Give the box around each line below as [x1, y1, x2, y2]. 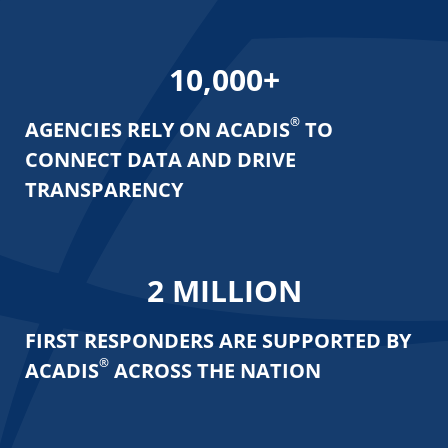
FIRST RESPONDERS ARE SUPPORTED [25, 326, 386, 354]
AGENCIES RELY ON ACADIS [25, 115, 290, 143]
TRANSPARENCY [25, 175, 183, 203]
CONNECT [25, 145, 127, 173]
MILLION [163, 269, 302, 311]
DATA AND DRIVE [127, 145, 296, 173]
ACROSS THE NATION [109, 356, 321, 384]
